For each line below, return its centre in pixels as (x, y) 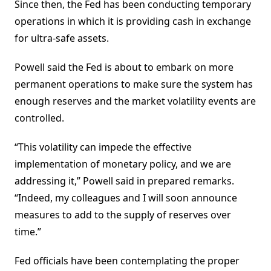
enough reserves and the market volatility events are (135, 101)
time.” (28, 232)
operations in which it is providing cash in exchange (133, 21)
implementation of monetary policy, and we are (123, 164)
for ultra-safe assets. (62, 38)
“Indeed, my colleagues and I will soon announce (126, 198)
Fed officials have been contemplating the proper (127, 261)
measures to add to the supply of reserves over (123, 215)
